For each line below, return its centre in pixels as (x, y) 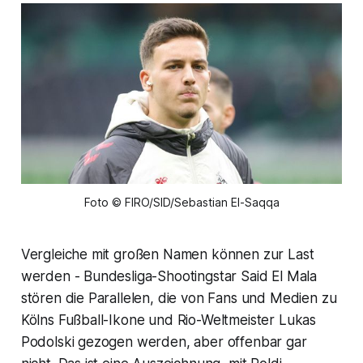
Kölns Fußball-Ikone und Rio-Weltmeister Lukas (169, 320)
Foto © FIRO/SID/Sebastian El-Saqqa (181, 203)
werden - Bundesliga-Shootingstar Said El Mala (169, 277)
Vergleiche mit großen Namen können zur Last (167, 255)
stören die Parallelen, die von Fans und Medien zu (179, 299)
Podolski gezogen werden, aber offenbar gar (164, 342)
